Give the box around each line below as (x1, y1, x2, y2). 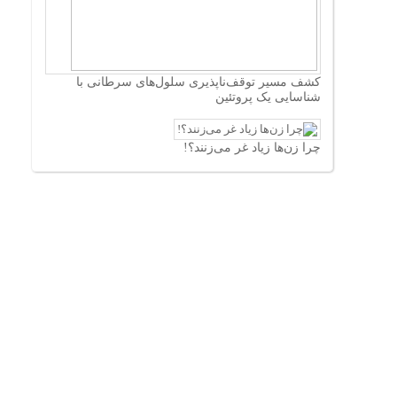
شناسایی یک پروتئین (215, 90, 321, 104)
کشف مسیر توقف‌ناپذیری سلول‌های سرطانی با (76, 74, 321, 89)
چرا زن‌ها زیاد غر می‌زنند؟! (183, 140, 321, 154)
